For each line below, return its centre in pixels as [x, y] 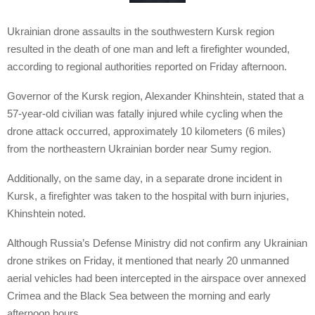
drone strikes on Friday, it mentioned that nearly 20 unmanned [148, 261]
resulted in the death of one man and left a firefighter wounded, [148, 49]
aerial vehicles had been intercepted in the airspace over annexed [156, 278]
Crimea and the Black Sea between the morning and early [139, 296]
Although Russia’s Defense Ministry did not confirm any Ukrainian [157, 243]
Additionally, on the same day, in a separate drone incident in [144, 179]
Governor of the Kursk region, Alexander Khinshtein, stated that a [155, 96]
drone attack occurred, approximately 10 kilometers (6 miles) [146, 131]
